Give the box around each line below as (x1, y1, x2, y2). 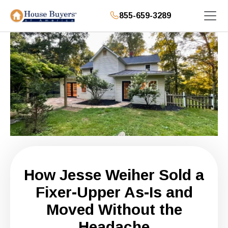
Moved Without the (46, 201, 182, 218)
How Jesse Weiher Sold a (24, 166, 204, 183)
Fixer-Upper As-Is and (35, 183, 193, 201)
